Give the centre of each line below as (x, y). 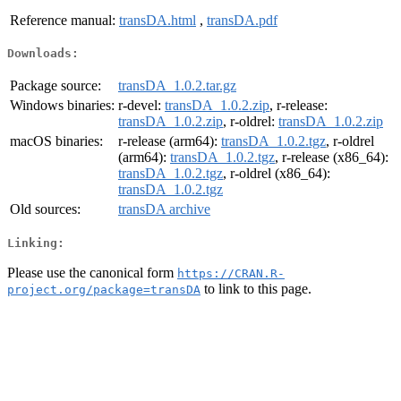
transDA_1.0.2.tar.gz (177, 86)
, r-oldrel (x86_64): (277, 174)
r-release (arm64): (170, 141)
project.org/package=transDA (104, 289)
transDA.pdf (242, 20)
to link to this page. (256, 288)
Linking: (36, 243)
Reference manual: (63, 20)
